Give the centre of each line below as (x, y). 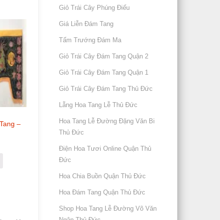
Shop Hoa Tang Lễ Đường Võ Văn (108, 208)
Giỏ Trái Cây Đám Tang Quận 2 (104, 56)
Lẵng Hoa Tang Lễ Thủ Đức (98, 105)
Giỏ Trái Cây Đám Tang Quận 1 (104, 72)
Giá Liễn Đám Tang (86, 24)
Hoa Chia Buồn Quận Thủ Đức (103, 176)
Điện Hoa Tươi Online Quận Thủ (105, 149)
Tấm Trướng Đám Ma (90, 40)
